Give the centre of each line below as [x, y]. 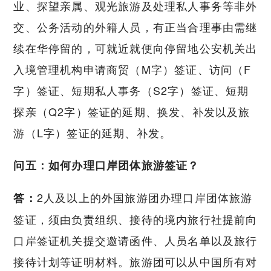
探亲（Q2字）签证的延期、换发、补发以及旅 [132, 112]
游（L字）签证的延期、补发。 [93, 133]
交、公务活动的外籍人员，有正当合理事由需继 [135, 27]
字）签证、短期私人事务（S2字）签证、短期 [131, 90]
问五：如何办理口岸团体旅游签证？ [106, 165]
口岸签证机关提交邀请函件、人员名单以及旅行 [135, 240]
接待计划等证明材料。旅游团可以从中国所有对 [135, 261]
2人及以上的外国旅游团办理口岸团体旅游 [145, 197]
